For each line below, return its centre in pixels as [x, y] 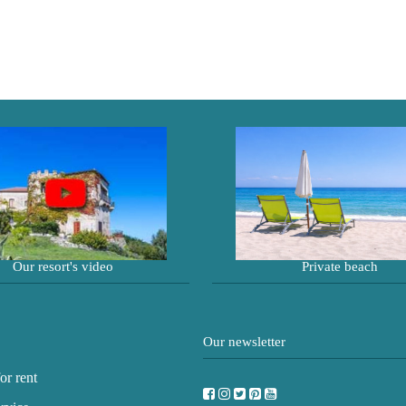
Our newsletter [244, 341]
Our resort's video [63, 266]
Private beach [339, 266]
